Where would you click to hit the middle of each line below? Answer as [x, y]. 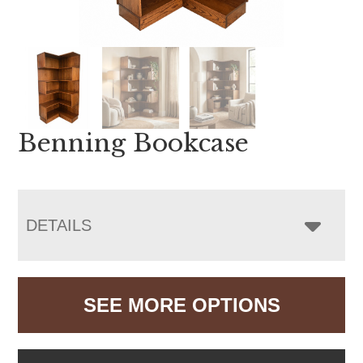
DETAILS [59, 225]
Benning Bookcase [134, 143]
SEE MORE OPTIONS [181, 305]
